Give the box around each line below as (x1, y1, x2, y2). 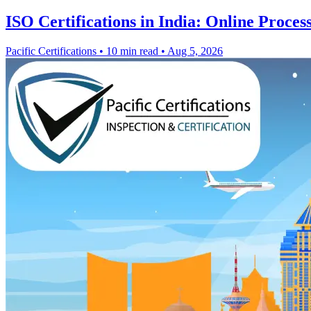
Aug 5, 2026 (167, 44, 223, 57)
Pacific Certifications (6, 44, 96, 57)
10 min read (106, 44, 158, 57)
